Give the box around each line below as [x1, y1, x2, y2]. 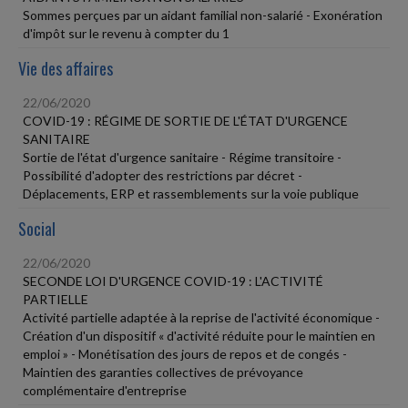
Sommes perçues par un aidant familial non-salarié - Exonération [23, 6, 382, 23]
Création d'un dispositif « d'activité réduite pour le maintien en [23, 327, 375, 343]
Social [18, 216, 56, 240]
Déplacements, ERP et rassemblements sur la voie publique [23, 185, 359, 201]
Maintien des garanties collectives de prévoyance [23, 363, 303, 380]
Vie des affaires [18, 56, 113, 80]
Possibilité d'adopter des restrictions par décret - [23, 167, 302, 183]
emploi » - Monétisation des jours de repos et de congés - [23, 345, 347, 362]
